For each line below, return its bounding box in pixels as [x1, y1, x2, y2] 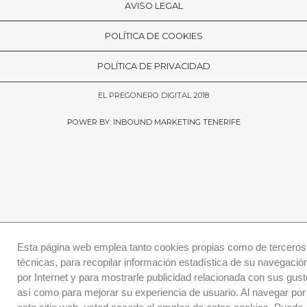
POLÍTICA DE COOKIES [104, 31, 203, 42]
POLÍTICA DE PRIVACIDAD [97, 61, 210, 72]
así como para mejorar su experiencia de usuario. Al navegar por [16, 286, 306, 298]
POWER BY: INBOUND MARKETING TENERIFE [66, 117, 241, 127]
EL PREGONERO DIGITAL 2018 [98, 90, 209, 101]
